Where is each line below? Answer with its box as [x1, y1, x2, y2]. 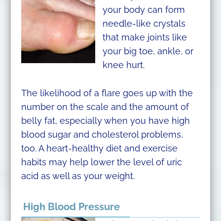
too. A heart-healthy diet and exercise [21, 143, 178, 153]
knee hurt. [102, 59, 145, 70]
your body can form [102, 4, 185, 15]
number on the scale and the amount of [21, 101, 189, 112]
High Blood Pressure [23, 201, 120, 213]
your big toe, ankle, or [102, 45, 193, 56]
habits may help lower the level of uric [21, 156, 182, 167]
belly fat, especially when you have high [21, 115, 190, 126]
